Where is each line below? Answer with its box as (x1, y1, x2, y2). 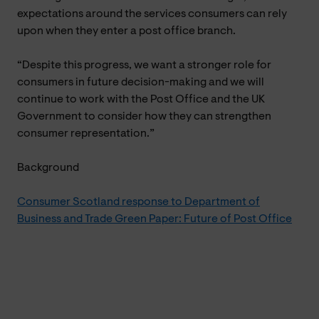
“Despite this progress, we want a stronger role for (17, 59, 271, 71)
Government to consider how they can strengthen (17, 110, 271, 122)
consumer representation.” (17, 127, 155, 140)
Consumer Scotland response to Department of (17, 196, 260, 208)
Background (17, 162, 79, 174)
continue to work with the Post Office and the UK (17, 93, 265, 105)
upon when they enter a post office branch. (17, 25, 236, 37)
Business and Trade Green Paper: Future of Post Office (17, 213, 292, 225)
